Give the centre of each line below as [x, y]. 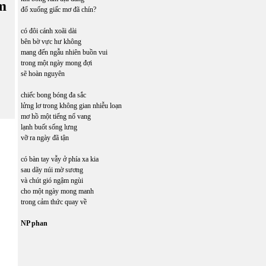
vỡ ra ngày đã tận [45, 138]
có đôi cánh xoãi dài [50, 31]
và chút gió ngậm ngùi [53, 180]
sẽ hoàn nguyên [43, 74]
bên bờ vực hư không [52, 42]
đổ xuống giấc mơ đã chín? [58, 9]
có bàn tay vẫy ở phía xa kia [60, 159]
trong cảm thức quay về [54, 202]
